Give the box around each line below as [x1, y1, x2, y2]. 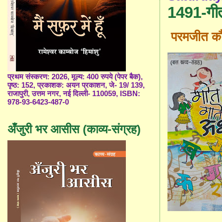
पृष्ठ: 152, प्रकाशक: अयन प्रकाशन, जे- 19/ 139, [7, 81, 145, 90]
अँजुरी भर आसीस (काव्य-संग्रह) [7, 122, 141, 136]
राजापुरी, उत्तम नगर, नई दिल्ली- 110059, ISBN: [7, 90, 141, 98]
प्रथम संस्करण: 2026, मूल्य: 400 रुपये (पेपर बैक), [7, 73, 143, 81]
